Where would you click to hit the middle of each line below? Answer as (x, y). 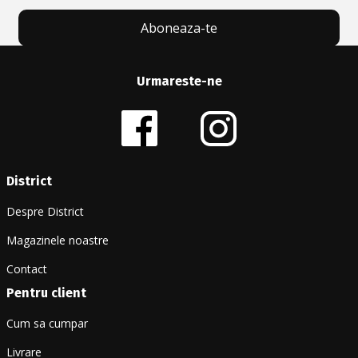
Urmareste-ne (179, 82)
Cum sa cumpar (47, 324)
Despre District (45, 212)
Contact (27, 269)
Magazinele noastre (58, 241)
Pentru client (46, 293)
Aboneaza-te (179, 28)
